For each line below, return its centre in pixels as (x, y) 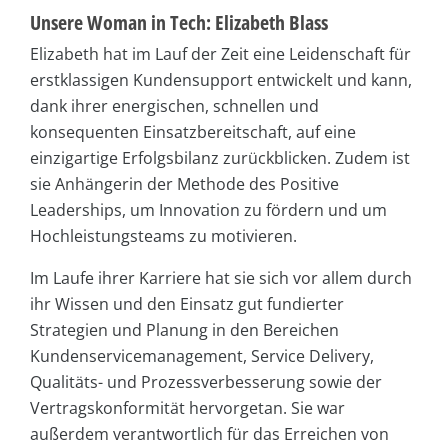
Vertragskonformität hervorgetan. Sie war (187, 407)
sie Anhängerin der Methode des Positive (184, 183)
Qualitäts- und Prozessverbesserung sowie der (206, 381)
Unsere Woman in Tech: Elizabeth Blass (179, 22)
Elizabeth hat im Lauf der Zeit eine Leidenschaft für (220, 53)
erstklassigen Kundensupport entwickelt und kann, (221, 79)
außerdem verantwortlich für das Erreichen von (209, 433)
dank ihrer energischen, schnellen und (174, 105)
